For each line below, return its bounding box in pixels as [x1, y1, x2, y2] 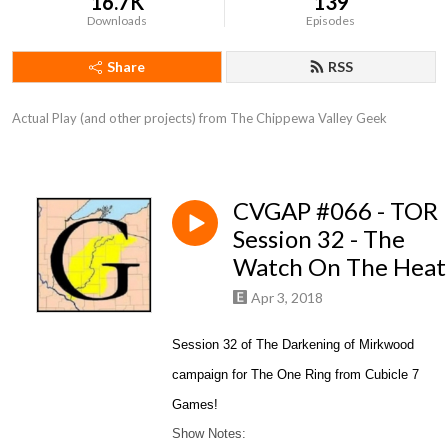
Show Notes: [172, 425, 246, 441]
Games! [172, 396, 218, 412]
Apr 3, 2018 [251, 288, 323, 306]
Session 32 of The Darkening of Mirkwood [172, 336, 414, 352]
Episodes [306, 13, 356, 28]
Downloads [87, 13, 148, 28]
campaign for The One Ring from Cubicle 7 [172, 366, 419, 382]
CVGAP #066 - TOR [233, 196, 438, 225]
